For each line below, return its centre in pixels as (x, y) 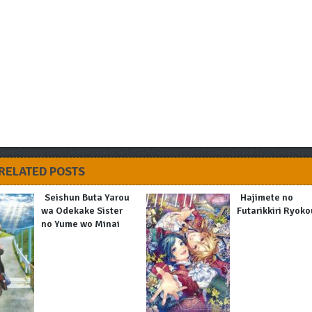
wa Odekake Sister (81, 210)
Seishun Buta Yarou (87, 197)
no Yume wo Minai (80, 224)
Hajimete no (267, 197)
